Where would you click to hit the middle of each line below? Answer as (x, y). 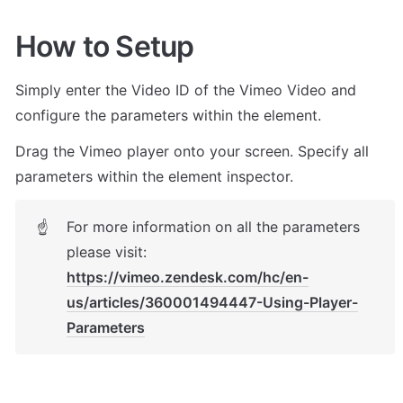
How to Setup (105, 47)
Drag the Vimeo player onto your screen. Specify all (192, 152)
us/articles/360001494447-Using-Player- (212, 303)
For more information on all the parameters (213, 227)
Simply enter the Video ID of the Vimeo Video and (186, 90)
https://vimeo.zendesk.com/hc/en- (188, 278)
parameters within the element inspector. (157, 177)
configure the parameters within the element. (168, 116)
